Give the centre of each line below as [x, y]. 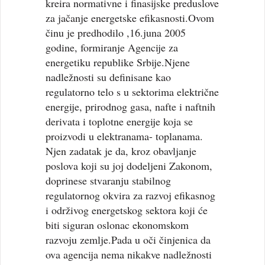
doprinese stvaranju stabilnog [109, 181]
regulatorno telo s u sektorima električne [132, 92]
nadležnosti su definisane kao [109, 77]
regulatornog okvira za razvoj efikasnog [131, 195]
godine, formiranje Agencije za [112, 48]
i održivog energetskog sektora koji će [127, 210]
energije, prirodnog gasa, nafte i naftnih [131, 107]
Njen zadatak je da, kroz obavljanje [121, 151]
